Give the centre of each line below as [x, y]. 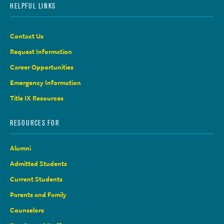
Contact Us [27, 36]
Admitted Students [38, 164]
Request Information [41, 52]
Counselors [27, 210]
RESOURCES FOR [35, 123]
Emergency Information [45, 83]
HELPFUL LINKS [33, 6]
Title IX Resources [37, 98]
